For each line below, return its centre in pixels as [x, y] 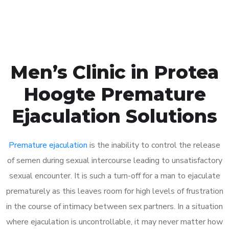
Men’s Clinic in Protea [114, 72]
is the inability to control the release [154, 145]
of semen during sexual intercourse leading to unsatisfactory [114, 160]
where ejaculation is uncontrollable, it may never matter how [114, 222]
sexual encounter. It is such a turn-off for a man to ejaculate [114, 176]
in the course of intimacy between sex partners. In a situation [114, 206]
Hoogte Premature [114, 94]
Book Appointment [114, 8]
